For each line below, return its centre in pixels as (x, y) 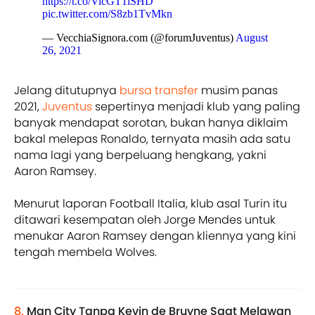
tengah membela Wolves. (85, 252)
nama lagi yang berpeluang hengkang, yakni (140, 155)
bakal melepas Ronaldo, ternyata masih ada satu (152, 139)
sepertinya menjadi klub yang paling (196, 107)
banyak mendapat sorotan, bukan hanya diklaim (151, 123)
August (252, 38)
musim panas (239, 91)
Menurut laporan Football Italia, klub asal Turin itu (150, 204)
